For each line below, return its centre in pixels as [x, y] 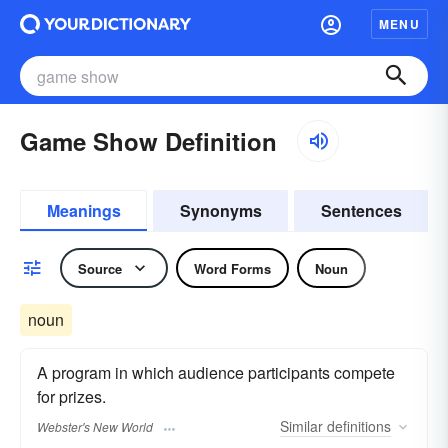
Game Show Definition [148, 141]
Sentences [361, 210]
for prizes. [71, 396]
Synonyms [220, 210]
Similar [301, 426]
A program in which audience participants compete [216, 372]
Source [100, 268]
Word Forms [232, 268]
